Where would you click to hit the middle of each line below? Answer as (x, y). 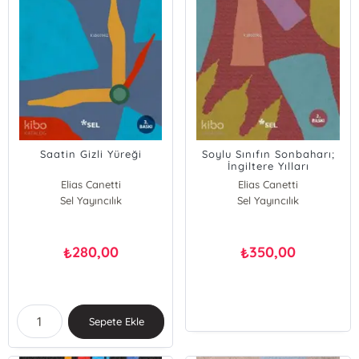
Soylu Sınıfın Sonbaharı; (268, 154)
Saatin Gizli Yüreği (91, 154)
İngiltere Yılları (268, 166)
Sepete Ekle (116, 321)
